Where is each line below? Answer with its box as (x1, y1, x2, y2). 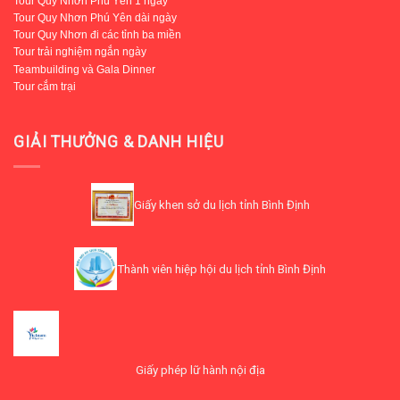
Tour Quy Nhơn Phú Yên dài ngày (13, 11, 177, 24)
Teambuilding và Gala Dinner (13, 62, 155, 76)
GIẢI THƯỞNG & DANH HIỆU (13, 132, 224, 151)
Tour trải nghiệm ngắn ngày (13, 46, 146, 59)
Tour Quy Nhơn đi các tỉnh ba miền (13, 29, 181, 42)
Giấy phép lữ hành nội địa (135, 362, 265, 377)
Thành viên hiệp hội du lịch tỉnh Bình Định (117, 262, 326, 276)
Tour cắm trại (13, 79, 79, 93)
